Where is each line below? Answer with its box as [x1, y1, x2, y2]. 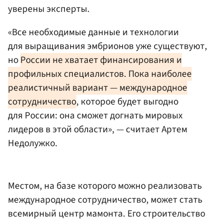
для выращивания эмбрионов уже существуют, [8, 39, 207, 54]
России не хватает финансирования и [20, 53, 182, 67]
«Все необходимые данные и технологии [8, 25, 179, 40]
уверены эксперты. [8, 2, 90, 16]
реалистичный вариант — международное [8, 81, 187, 95]
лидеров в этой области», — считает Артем [8, 122, 187, 137]
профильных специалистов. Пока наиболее [8, 67, 192, 81]
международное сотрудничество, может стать [8, 193, 202, 207]
